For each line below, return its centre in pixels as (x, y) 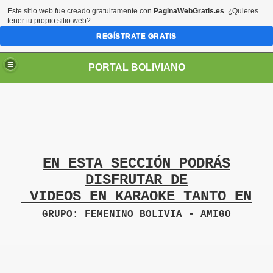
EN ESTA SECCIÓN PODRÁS (136, 164)
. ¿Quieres (241, 11)
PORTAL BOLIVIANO (136, 67)
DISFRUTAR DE (136, 180)
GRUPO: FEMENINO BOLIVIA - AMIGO (136, 214)
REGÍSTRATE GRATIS (136, 36)
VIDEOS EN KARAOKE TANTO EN (136, 197)
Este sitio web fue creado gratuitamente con (80, 11)
